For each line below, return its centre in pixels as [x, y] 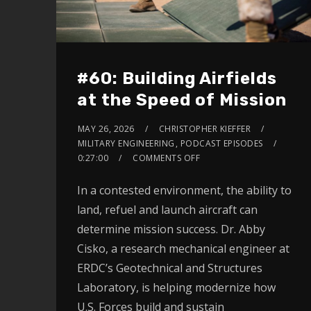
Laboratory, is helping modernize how [176, 288]
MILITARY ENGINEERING [126, 144]
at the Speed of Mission [182, 100]
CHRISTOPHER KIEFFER [205, 129]
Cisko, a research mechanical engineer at [183, 249]
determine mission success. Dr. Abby [171, 229]
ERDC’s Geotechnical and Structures [169, 268]
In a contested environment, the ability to [184, 191]
